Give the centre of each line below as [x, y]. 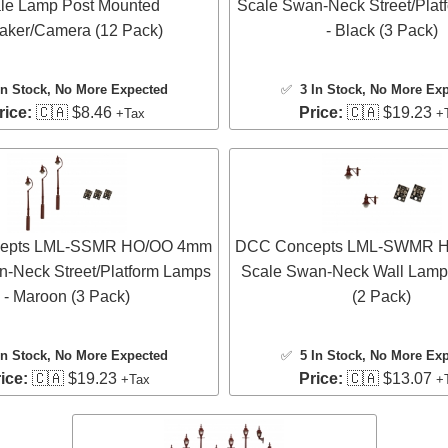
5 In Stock [330, 355]
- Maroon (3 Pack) [66, 296]
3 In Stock [330, 89]
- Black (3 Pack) [381, 30]
